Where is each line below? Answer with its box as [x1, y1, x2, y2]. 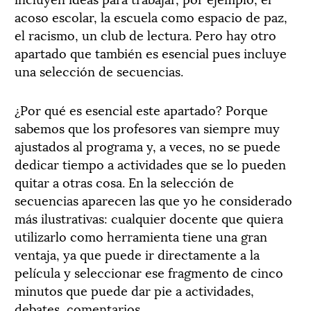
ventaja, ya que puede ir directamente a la [15, 244, 260, 263]
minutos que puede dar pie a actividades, [15, 280, 254, 299]
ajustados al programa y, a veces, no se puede [15, 135, 280, 155]
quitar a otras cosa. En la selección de [15, 171, 234, 191]
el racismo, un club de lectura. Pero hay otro [15, 24, 276, 44]
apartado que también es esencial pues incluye [15, 42, 287, 62]
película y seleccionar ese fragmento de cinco [15, 262, 283, 281]
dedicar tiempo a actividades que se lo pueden [15, 153, 286, 173]
